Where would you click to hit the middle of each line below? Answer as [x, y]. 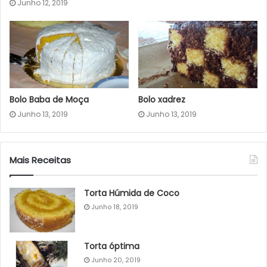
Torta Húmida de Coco [132, 193]
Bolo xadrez [162, 100]
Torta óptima [112, 246]
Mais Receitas [40, 160]
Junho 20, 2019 [116, 260]
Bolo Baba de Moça [49, 100]
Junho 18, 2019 [115, 207]
